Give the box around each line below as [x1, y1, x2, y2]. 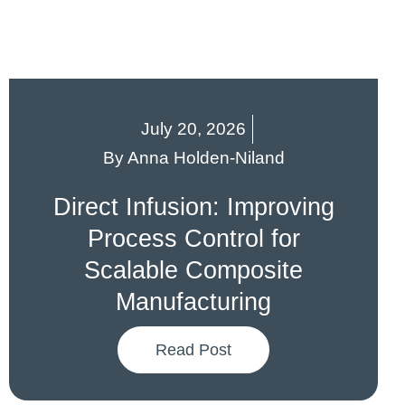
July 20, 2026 [140, 119, 246, 139]
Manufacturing [116, 287, 271, 316]
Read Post [155, 341, 231, 360]
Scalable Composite [84, 256, 303, 285]
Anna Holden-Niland [123, 148, 285, 168]
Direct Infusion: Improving [52, 193, 334, 221]
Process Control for [87, 224, 300, 253]
